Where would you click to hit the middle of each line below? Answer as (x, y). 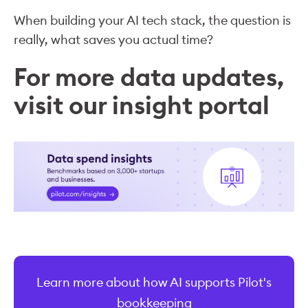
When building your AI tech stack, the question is (152, 20)
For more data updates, (149, 77)
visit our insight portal (142, 105)
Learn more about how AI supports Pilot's (154, 282)
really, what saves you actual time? (113, 39)
